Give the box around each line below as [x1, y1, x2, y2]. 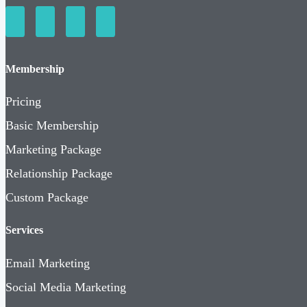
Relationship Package [5, 167, 112, 181]
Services [5, 224, 43, 236]
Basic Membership [5, 119, 99, 133]
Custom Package [5, 191, 88, 205]
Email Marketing [5, 256, 90, 270]
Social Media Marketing [5, 280, 126, 294]
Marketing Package [5, 143, 101, 157]
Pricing [5, 95, 41, 109]
